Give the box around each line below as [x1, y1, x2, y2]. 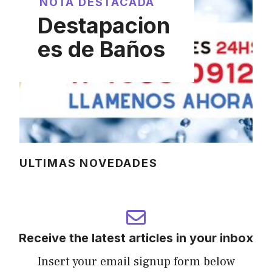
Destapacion [38, 12, 170, 39]
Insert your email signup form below [37, 254, 235, 270]
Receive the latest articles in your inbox [19, 231, 253, 245]
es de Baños [38, 36, 165, 63]
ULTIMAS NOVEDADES [19, 157, 158, 169]
